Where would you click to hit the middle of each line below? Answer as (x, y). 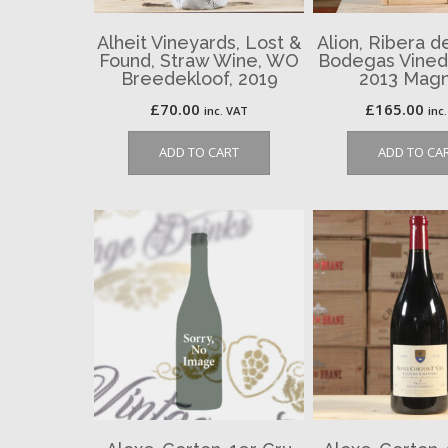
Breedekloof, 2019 (199, 79)
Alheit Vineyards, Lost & (199, 43)
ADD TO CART (199, 152)
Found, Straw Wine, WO (199, 61)
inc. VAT (226, 111)
